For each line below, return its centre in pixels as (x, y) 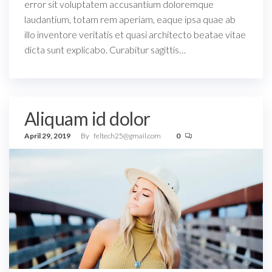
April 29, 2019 (48, 136)
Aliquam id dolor (87, 119)
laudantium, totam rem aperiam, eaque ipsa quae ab (130, 19)
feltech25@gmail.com (128, 136)
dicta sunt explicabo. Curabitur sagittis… (105, 50)
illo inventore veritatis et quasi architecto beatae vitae (135, 35)
